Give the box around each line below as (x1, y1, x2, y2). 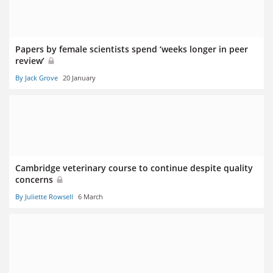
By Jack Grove (15, 73, 58, 83)
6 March (78, 192, 103, 202)
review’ (15, 55, 47, 66)
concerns (15, 174, 55, 186)
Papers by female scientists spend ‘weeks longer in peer (15, 43, 248, 55)
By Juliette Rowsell (15, 192, 73, 202)
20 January (63, 73, 96, 83)
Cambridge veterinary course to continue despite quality (15, 162, 253, 174)
